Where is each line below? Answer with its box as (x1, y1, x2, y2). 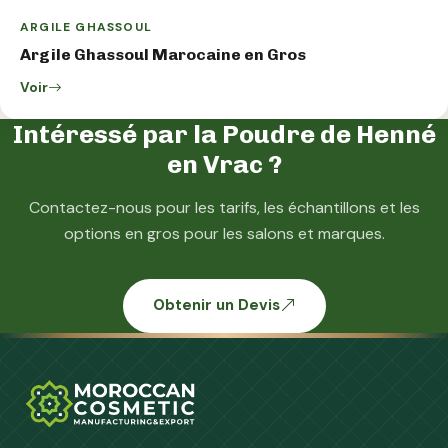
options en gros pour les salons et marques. (63, 222, 385, 244)
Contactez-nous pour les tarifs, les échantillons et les (28, 196, 420, 218)
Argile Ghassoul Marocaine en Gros (20, 44, 306, 64)
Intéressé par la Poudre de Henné (12, 118, 436, 149)
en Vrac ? (166, 148, 282, 179)
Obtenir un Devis (152, 295, 280, 316)
